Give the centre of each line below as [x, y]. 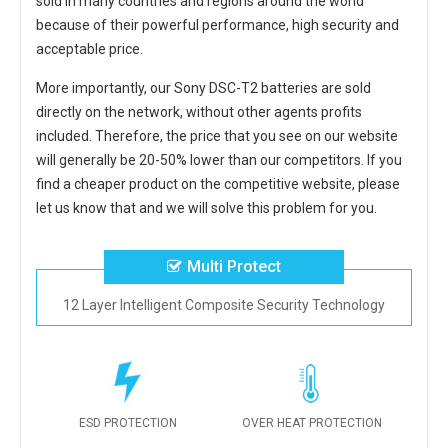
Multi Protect [234, 266]
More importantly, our [105, 88]
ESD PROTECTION [128, 423]
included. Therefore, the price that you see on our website [217, 136]
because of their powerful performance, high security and [217, 25]
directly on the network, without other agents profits [199, 112]
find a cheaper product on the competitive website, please [218, 184]
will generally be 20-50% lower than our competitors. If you [219, 160]
